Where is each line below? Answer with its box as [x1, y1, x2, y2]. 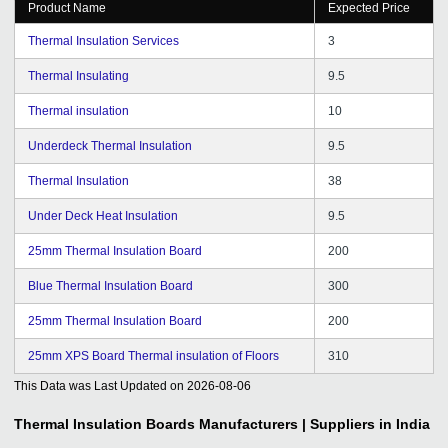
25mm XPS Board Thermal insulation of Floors [28, 348, 279, 363]
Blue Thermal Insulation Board [28, 278, 193, 293]
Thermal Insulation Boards [14, 415, 195, 432]
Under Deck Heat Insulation [28, 208, 178, 223]
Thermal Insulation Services [28, 33, 179, 48]
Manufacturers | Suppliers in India [199, 415, 430, 432]
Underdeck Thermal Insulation [28, 138, 192, 153]
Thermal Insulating [28, 68, 129, 83]
